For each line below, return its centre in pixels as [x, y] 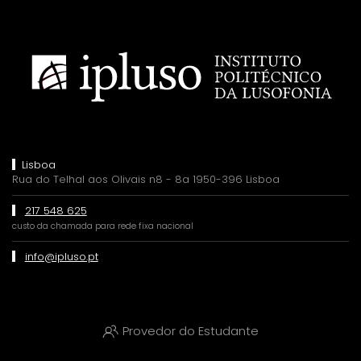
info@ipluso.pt [61, 256]
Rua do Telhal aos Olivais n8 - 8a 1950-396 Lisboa [146, 179]
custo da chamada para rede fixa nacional [103, 226]
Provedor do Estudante [191, 331]
